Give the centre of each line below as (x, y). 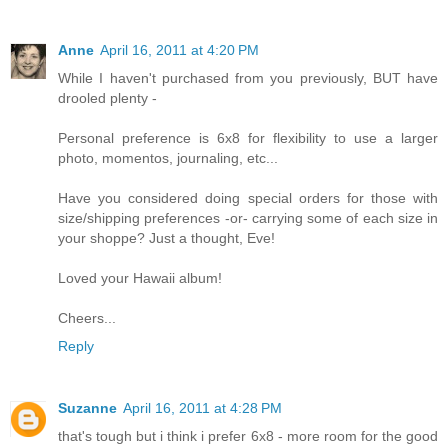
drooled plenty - (107, 98)
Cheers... (87, 318)
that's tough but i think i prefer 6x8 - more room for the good (248, 436)
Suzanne (87, 408)
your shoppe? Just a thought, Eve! (166, 238)
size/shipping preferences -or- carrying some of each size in (248, 218)
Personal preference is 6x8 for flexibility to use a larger (248, 138)
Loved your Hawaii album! (140, 278)
